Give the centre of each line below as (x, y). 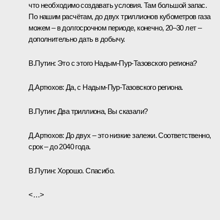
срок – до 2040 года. (60, 146)
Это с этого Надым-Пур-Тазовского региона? (126, 63)
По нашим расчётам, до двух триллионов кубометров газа (120, 16)
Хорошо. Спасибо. (85, 170)
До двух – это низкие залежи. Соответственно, (137, 135)
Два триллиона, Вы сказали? (102, 111)
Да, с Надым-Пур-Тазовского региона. (124, 87)
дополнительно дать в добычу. (77, 39)
